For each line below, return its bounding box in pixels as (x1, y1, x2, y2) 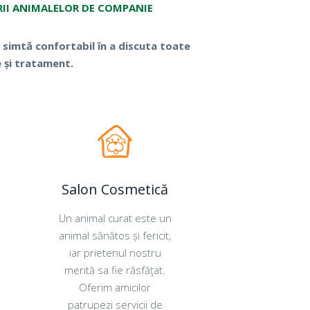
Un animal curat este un (58, 211, 172, 225)
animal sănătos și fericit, (59, 228, 171, 242)
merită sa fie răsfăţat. (64, 263, 165, 277)
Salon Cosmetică (62, 180, 168, 199)
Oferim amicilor (79, 280, 151, 294)
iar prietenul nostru (69, 246, 161, 259)
